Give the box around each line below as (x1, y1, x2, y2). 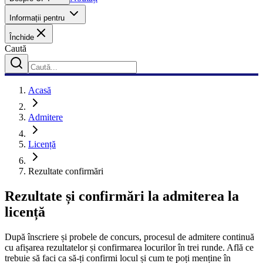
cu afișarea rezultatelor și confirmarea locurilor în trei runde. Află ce (5, 242, 254, 252)
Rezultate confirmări (28, 166, 103, 176)
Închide (9, 33, 34, 42)
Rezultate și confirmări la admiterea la (5, 188, 239, 204)
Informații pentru (9, 14, 67, 22)
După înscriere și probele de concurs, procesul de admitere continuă (5, 231, 254, 242)
